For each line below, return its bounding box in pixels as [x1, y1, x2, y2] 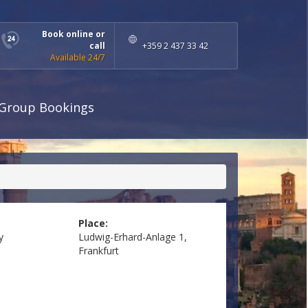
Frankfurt [78, 244, 119, 258]
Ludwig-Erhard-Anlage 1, [78, 230, 187, 244]
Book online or [42, 28, 105, 40]
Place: [78, 217, 108, 230]
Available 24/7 [50, 52, 105, 63]
